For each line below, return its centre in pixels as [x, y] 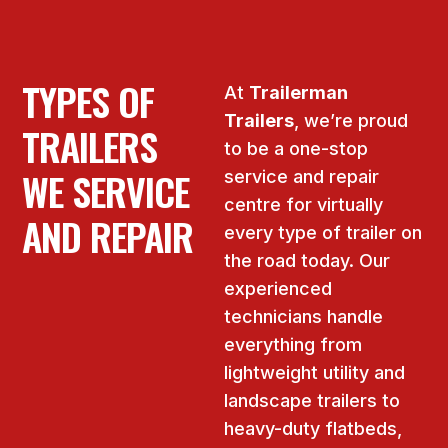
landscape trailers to [312, 401]
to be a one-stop [296, 149]
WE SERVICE [106, 191]
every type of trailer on [323, 233]
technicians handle [303, 317]
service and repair [301, 177]
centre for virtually [303, 205]
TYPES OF [88, 101]
